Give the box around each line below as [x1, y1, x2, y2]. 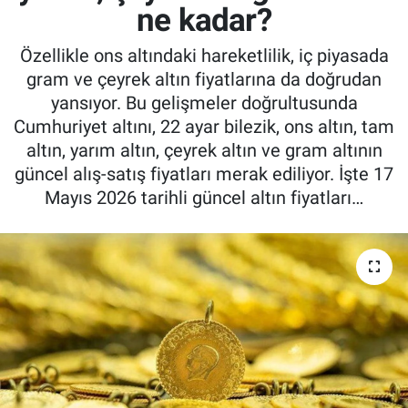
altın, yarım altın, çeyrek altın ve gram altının [25, 139, 382, 162]
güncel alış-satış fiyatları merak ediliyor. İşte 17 [15, 163, 393, 186]
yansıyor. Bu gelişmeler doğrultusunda [50, 92, 358, 115]
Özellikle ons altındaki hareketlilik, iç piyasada [19, 45, 389, 67]
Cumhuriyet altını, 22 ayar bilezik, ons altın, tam [14, 116, 394, 138]
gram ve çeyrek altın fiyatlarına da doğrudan [26, 68, 382, 91]
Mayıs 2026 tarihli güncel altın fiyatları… [45, 187, 363, 209]
